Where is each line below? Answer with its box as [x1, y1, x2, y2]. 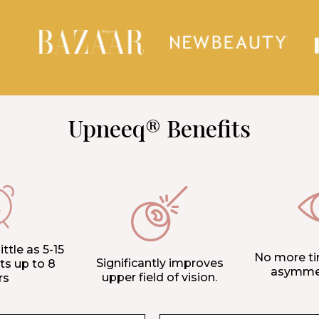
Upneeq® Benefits [68, 112, 251, 143]
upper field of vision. [102, 270, 217, 284]
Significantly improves [95, 256, 224, 270]
